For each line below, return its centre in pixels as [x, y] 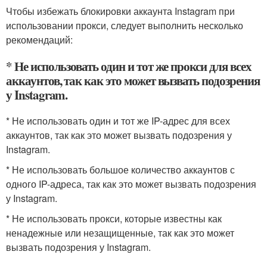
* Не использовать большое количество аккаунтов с [120, 169]
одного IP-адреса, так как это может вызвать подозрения [131, 184]
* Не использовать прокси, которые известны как [114, 218]
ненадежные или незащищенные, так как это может [120, 232]
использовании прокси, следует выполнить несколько [125, 25]
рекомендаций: [39, 39]
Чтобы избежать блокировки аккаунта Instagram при [120, 11]
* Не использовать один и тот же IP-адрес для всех [118, 120]
